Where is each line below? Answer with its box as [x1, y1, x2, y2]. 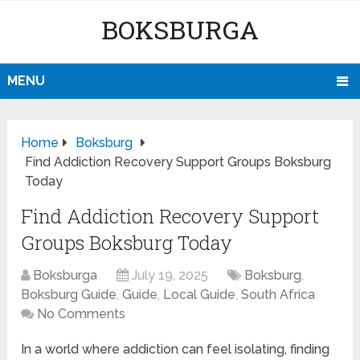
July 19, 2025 [132, 268, 209, 284]
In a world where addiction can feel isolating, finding [21, 342, 330, 358]
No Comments [37, 306, 126, 322]
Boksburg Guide [21, 287, 117, 303]
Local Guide [163, 287, 236, 303]
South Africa [241, 287, 316, 303]
